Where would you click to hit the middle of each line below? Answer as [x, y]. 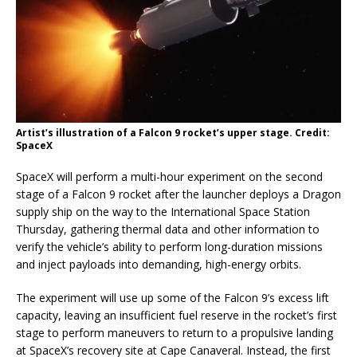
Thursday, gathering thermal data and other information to [168, 229]
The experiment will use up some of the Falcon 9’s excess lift [173, 297]
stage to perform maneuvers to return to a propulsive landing [175, 332]
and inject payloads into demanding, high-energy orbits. [159, 264]
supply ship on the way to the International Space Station [163, 211]
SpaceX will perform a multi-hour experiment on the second [169, 176]
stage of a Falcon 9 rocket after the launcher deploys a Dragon [178, 194]
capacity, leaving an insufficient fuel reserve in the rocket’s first [177, 315]
